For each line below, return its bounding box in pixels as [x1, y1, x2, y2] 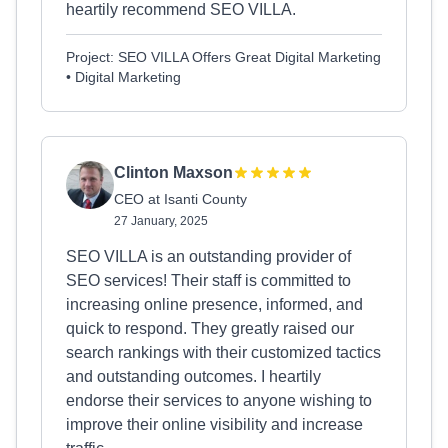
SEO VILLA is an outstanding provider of [66, 248, 351, 265]
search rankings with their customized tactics [66, 344, 381, 361]
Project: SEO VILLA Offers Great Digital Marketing [66, 49, 381, 65]
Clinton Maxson [114, 164, 233, 181]
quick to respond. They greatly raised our [66, 320, 354, 337]
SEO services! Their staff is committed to [66, 272, 351, 289]
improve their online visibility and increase [66, 416, 363, 433]
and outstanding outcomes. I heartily [66, 368, 321, 385]
